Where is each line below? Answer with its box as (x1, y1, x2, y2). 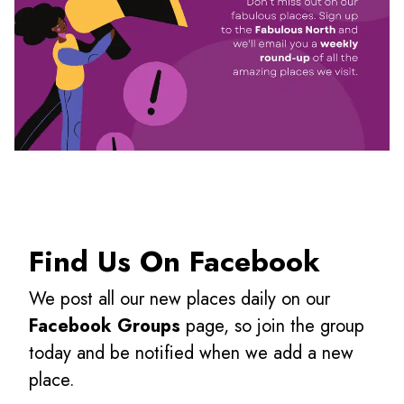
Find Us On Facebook (29, 241, 320, 283)
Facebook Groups (29, 313, 180, 340)
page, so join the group (180, 313, 364, 340)
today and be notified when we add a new (29, 340, 353, 367)
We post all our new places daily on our (29, 286, 330, 313)
